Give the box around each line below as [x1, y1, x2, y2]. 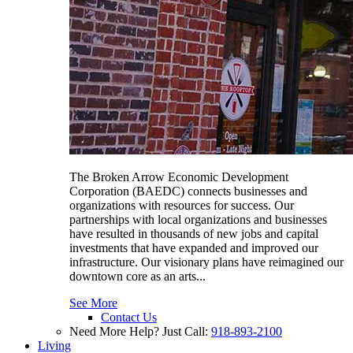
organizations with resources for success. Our [69, 198, 294, 212]
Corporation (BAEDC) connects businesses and [69, 184, 307, 198]
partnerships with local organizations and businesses [69, 212, 327, 226]
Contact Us [101, 310, 157, 324]
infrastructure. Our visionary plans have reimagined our [69, 255, 344, 269]
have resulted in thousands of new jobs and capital [69, 226, 318, 240]
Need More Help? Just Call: [69, 324, 211, 338]
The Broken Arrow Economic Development [69, 169, 288, 184]
